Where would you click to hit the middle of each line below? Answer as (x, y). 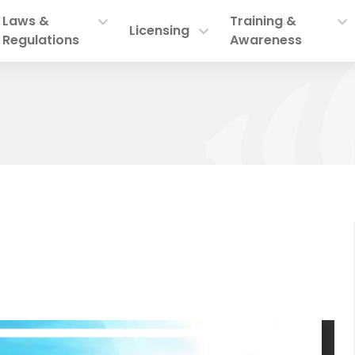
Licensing (159, 30)
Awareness (266, 40)
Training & (263, 21)
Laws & (25, 21)
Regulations (40, 40)
